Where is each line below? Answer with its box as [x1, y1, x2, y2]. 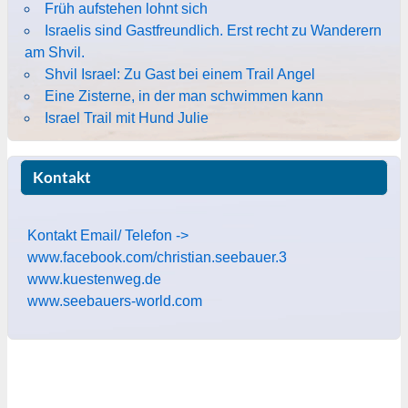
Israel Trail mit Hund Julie [44, 109, 209, 126]
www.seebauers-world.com [26, 293, 202, 310]
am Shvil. [24, 44, 85, 60]
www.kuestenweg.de [26, 271, 161, 288]
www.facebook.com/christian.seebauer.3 [26, 250, 287, 266]
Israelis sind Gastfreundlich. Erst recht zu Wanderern [44, 22, 382, 38]
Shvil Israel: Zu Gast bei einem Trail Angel [44, 66, 315, 82]
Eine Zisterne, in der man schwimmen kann [44, 87, 323, 104]
